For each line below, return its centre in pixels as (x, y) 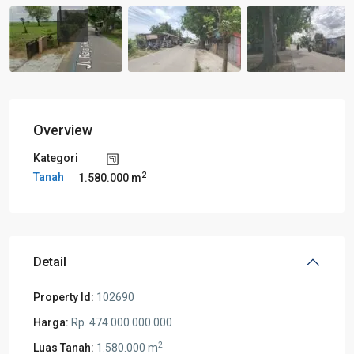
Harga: (51, 322)
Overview (63, 130)
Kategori (56, 158)
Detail (50, 262)
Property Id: (64, 297)
